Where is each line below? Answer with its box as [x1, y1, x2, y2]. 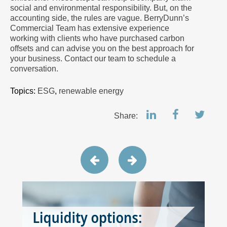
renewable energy [59, 87, 124, 95]
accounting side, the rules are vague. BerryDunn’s [10, 14, 189, 22]
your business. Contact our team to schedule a [10, 54, 176, 63]
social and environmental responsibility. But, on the [10, 4, 192, 12]
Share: [114, 111, 140, 120]
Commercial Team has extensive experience [10, 24, 169, 32]
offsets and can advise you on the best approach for [10, 44, 194, 53]
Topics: [10, 87, 37, 95]
